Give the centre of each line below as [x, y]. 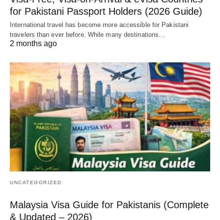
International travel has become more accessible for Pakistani [99, 25]
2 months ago [33, 44]
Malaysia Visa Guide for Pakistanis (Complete [109, 205]
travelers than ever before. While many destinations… [88, 35]
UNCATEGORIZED [36, 182]
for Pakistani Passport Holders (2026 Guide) [106, 12]
